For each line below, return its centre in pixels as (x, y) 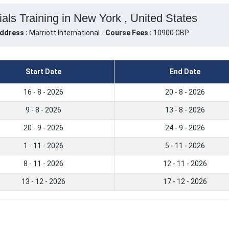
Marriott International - (67, 33)
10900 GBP (170, 33)
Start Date (43, 72)
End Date (185, 72)
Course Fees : (128, 33)
